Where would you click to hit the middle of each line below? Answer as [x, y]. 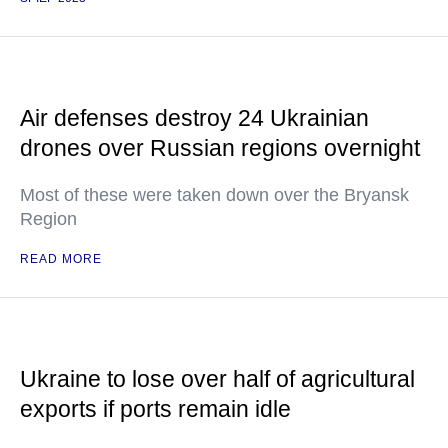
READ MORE [61, 259]
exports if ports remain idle [155, 409]
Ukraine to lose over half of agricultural [217, 379]
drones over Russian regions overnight [220, 148]
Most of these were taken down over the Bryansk [214, 195]
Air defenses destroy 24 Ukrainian [194, 118]
